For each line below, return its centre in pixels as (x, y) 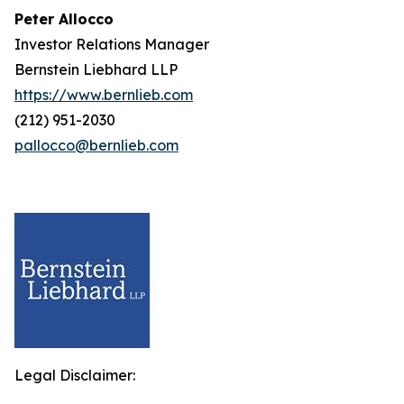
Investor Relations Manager (112, 44)
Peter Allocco (64, 19)
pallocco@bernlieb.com (96, 145)
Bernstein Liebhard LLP (96, 69)
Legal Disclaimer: (75, 375)
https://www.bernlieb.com (104, 95)
